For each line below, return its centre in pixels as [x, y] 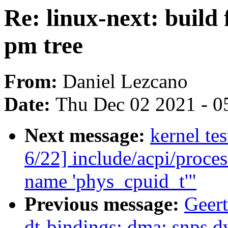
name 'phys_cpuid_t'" [110, 181]
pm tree [44, 45]
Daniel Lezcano [125, 81]
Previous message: [104, 204]
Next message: [87, 135]
